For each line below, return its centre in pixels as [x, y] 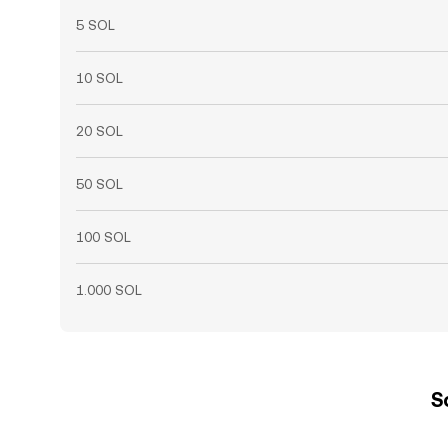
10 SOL [99, 78]
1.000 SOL [109, 290]
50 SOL [99, 184]
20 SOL [99, 131]
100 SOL [103, 237]
